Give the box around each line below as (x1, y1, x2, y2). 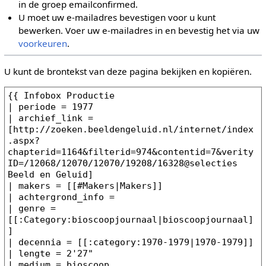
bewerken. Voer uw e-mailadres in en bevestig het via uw (18, 24, 260, 37)
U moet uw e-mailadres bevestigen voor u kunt (18, 11, 216, 24)
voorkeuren (18, 37, 68, 50)
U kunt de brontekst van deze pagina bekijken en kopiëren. (4, 65, 252, 77)
